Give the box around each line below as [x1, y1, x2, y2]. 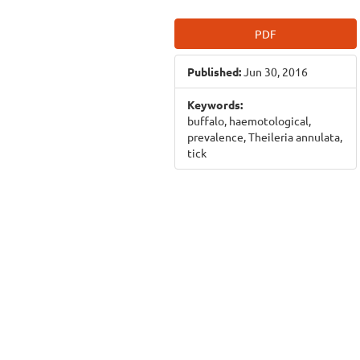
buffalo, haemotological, [187, 113, 311, 128]
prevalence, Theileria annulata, [187, 129, 342, 144]
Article [174, 11, 247, 39]
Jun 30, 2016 [241, 64, 308, 79]
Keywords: [187, 97, 243, 112]
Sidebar [174, 38, 258, 66]
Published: [187, 64, 241, 79]
